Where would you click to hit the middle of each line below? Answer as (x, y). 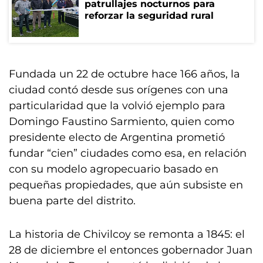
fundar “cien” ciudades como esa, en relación (128, 153)
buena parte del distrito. (72, 201)
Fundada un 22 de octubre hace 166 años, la (124, 74)
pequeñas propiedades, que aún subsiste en (126, 185)
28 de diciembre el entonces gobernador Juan (131, 250)
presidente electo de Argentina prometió (117, 137)
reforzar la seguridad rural (149, 16)
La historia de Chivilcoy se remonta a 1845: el (127, 234)
